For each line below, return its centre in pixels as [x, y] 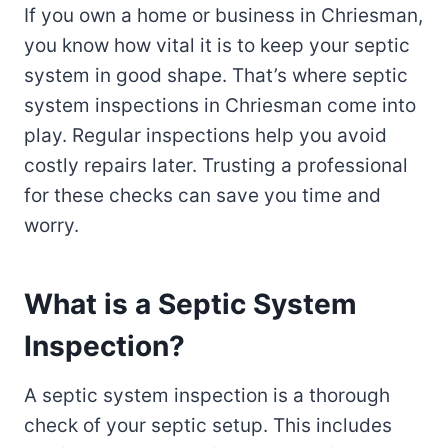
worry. [51, 226]
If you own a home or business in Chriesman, [223, 16]
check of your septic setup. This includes [208, 426]
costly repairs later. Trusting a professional [216, 166]
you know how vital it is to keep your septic [217, 46]
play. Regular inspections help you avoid [205, 136]
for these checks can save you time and [202, 196]
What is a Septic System [190, 304]
